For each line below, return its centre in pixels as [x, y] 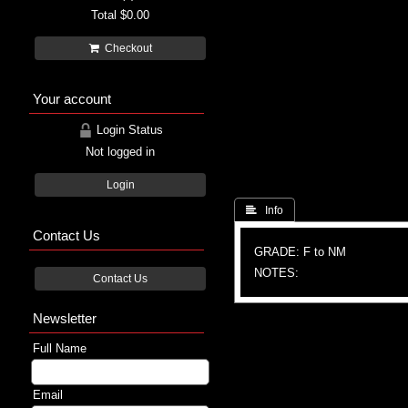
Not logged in [120, 151]
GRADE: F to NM [300, 251]
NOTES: [276, 272]
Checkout [125, 48]
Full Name [60, 348]
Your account [72, 98]
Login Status [127, 129]
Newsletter [65, 318]
